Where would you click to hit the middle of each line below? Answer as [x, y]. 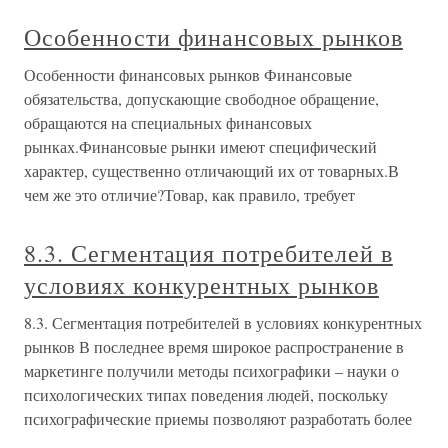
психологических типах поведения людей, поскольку [206, 394]
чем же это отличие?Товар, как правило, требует [189, 194]
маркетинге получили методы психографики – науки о [211, 370]
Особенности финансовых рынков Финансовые [188, 74]
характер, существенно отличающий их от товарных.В [211, 170]
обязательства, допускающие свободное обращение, [201, 98]
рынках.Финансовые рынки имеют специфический [200, 146]
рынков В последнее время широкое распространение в [214, 346]
